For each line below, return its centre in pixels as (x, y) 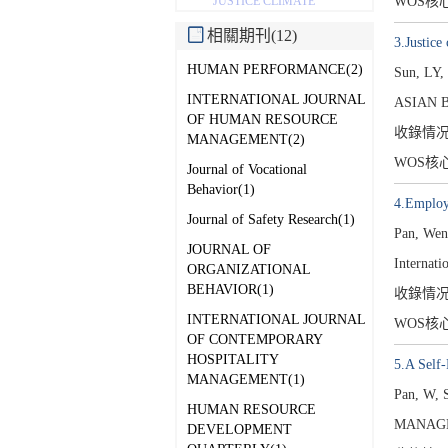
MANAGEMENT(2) (246, 139)
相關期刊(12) (250, 35)
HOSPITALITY (232, 359)
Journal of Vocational (247, 169)
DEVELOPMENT (239, 429)
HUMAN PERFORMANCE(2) (275, 69)
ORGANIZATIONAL (248, 269)
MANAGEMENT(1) (246, 379)
